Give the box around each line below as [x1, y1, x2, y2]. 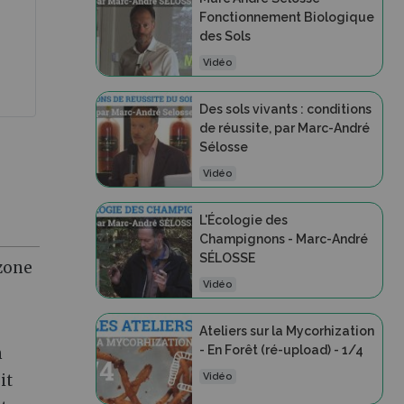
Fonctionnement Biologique [198, 10, 374, 24]
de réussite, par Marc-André [198, 121, 370, 135]
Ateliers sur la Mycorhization [198, 324, 374, 338]
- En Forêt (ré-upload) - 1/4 [198, 343, 363, 357]
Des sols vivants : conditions [198, 102, 372, 116]
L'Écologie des [198, 213, 288, 227]
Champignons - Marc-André [198, 232, 368, 246]
